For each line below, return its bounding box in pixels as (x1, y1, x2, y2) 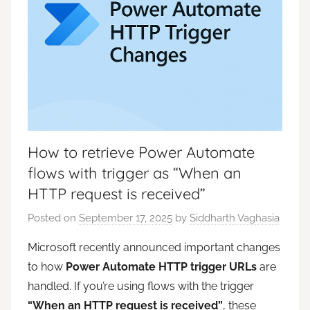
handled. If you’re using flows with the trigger (28, 280, 254, 293)
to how (28, 260, 66, 274)
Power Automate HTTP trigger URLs (66, 260, 257, 274)
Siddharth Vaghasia (190, 212, 280, 225)
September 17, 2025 (79, 212, 172, 225)
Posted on (28, 212, 79, 225)
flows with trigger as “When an (28, 163, 241, 183)
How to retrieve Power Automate (28, 142, 255, 162)
